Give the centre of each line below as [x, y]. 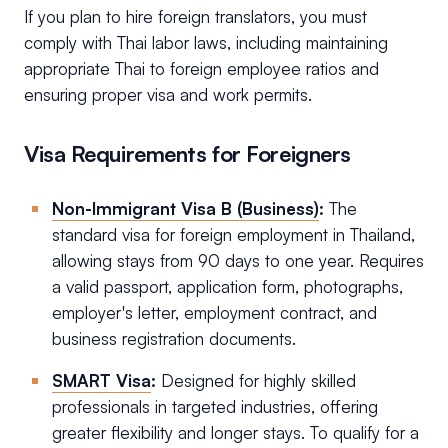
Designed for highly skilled [258, 381]
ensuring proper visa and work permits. [168, 95]
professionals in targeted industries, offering [215, 407]
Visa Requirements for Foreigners [187, 154]
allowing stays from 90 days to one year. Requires [238, 261]
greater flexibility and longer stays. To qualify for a [235, 433]
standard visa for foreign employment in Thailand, [233, 235]
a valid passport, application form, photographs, [227, 287]
